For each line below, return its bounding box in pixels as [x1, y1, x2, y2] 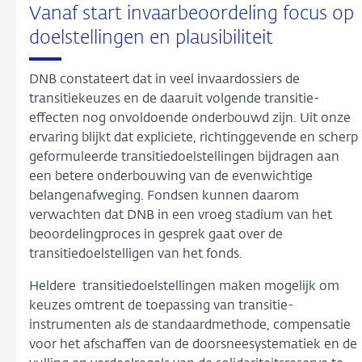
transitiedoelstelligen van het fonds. [29, 247, 242, 261]
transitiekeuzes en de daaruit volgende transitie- [29, 92, 320, 106]
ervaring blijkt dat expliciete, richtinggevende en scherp [29, 131, 358, 145]
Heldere [29, 280, 82, 293]
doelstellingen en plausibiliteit [29, 29, 273, 48]
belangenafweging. [29, 189, 147, 203]
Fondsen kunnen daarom [147, 189, 299, 203]
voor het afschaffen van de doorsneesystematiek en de [29, 338, 357, 351]
